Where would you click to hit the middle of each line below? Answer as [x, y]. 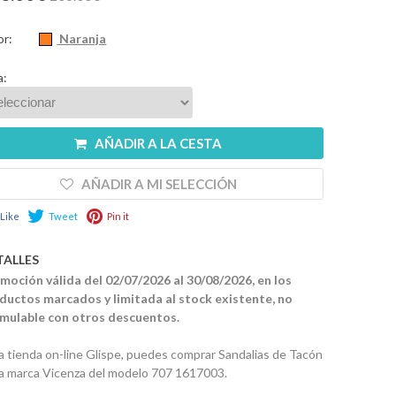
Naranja [82, 38]
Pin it [118, 217]
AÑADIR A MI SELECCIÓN [159, 183]
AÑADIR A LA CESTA [159, 143]
